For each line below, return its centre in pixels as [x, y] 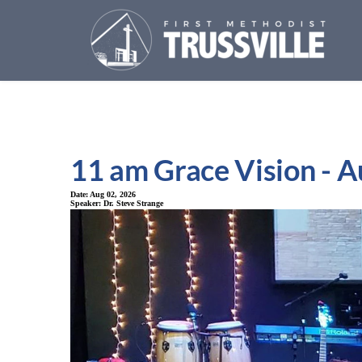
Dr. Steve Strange [133, 203]
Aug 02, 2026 [113, 194]
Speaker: [87, 203]
